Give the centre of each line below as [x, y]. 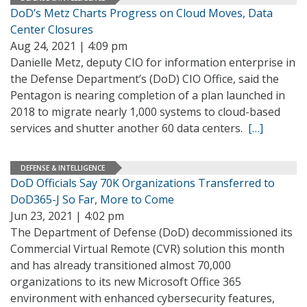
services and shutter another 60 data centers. [129, 128]
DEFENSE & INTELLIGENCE [63, 168]
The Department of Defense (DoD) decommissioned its [151, 232]
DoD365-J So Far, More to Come [92, 199]
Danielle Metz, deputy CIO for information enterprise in [153, 62]
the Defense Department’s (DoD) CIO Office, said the [145, 79]
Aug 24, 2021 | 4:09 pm [69, 46]
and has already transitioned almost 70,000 [121, 265]
